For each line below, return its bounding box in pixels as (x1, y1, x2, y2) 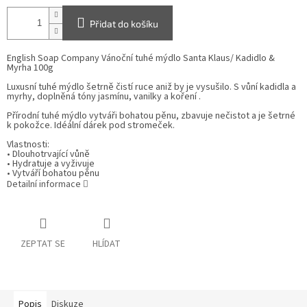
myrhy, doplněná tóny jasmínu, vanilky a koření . (7, 90, 201, 104)
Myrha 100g (7, 61, 53, 75)
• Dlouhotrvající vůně (7, 147, 90, 162)
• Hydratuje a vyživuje (7, 157, 95, 171)
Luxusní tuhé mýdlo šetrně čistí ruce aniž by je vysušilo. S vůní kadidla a (7, 80, 296, 95)
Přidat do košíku (90, 18, 158, 30)
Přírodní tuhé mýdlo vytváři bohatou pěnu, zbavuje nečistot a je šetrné (7, 109, 295, 123)
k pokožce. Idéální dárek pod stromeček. (7, 119, 175, 133)
